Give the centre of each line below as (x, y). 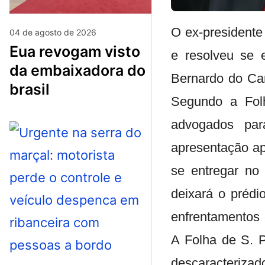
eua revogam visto (14, 51)
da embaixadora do (77, 70)
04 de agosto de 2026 (53, 32)
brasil (30, 89)
